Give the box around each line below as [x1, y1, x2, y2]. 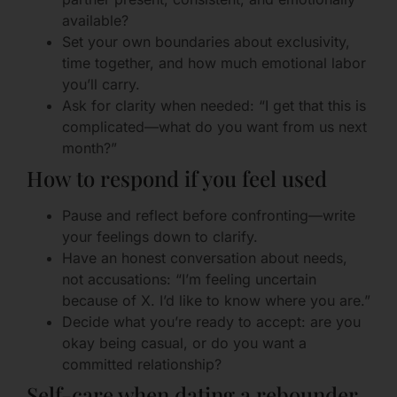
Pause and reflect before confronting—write [62, 206, 355, 224]
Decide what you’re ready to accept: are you [62, 312, 361, 331]
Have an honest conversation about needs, [62, 248, 347, 267]
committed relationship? [62, 354, 222, 373]
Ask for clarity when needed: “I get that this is [62, 96, 366, 114]
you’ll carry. [62, 74, 140, 93]
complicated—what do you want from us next [62, 117, 367, 136]
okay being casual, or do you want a [62, 333, 307, 352]
